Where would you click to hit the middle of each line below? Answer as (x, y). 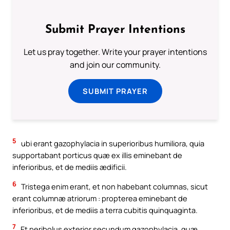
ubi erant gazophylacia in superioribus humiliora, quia (112, 143)
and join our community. (115, 65)
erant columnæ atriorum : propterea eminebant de (100, 198)
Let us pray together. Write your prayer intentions (115, 52)
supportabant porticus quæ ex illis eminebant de (97, 155)
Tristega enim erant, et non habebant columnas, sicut (114, 186)
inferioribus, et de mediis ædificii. (70, 167)
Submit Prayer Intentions (115, 30)
